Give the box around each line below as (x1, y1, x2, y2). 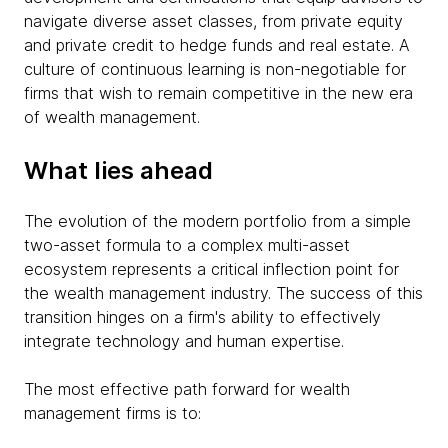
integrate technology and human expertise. (24, 331, 344, 352)
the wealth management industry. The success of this (24, 283, 423, 304)
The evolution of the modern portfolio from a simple (24, 211, 411, 232)
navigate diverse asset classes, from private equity (24, 11, 403, 32)
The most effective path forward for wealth (24, 379, 350, 400)
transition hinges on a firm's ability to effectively (24, 307, 381, 328)
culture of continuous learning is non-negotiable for (24, 59, 406, 80)
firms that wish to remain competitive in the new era (24, 83, 413, 104)
